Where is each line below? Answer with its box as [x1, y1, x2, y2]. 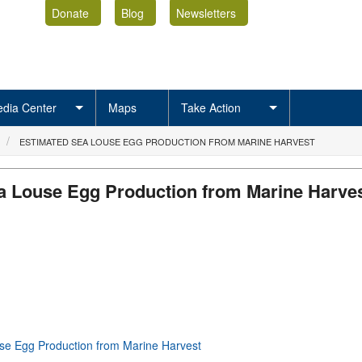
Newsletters [175, 4, 236, 21]
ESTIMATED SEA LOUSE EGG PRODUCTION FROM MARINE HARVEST [19, 135, 315, 148]
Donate [51, 4, 89, 21]
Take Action [181, 99, 241, 116]
